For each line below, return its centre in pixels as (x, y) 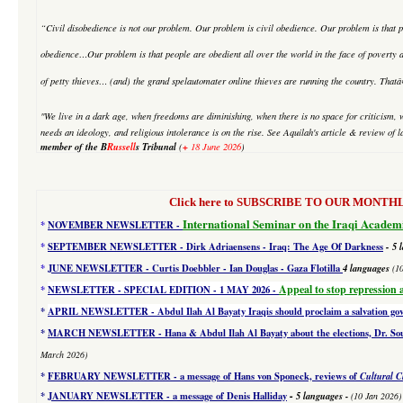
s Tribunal (157, 146)
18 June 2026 (215, 147)
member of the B (74, 146)
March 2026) (64, 354)
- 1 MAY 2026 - (245, 290)
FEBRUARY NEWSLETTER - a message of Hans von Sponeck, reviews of (204, 376)
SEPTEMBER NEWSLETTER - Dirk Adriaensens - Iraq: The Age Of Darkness (215, 246)
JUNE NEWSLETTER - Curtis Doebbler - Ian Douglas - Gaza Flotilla (194, 268)
